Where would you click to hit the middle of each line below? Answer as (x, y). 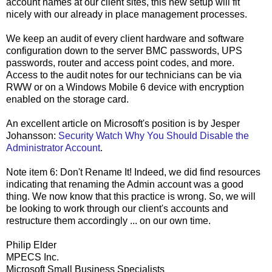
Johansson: (32, 136)
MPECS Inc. (32, 257)
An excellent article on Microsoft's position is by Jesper (123, 124)
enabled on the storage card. (67, 100)
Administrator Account (53, 148)
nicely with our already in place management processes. (127, 15)
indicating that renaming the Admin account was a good (125, 185)
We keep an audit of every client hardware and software (125, 39)
